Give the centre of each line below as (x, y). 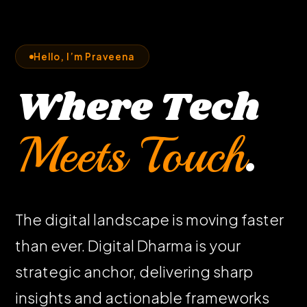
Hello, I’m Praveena (85, 57)
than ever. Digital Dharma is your (128, 246)
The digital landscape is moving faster (150, 220)
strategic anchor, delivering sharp (134, 272)
